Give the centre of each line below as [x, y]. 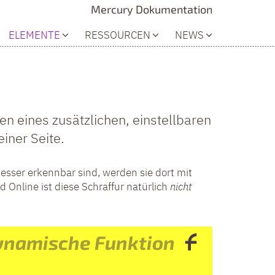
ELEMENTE [34, 35]
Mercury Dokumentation [152, 9]
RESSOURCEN [118, 35]
